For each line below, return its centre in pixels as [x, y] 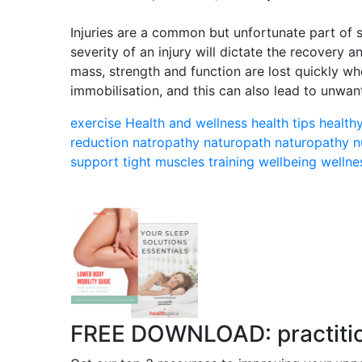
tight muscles [164, 162]
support [95, 162]
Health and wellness [186, 123]
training [232, 162]
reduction [99, 142]
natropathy [166, 142]
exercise [96, 123]
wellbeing [288, 162]
